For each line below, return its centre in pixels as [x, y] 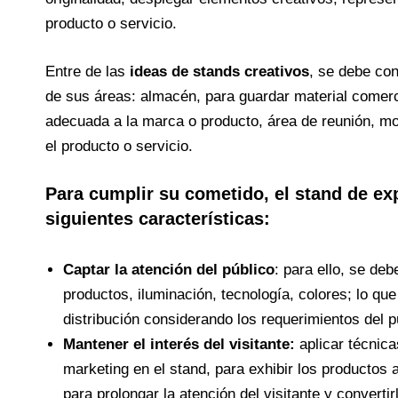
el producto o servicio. [119, 146]
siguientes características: [160, 219]
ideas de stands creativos [219, 71]
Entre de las [87, 71]
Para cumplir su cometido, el [170, 194]
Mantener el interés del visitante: [181, 344]
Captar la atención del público [168, 269]
